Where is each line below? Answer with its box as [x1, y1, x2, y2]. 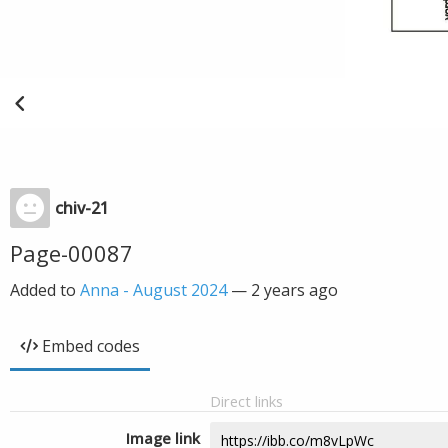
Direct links [210, 391, 283, 411]
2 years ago [251, 279, 338, 301]
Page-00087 [10, 238, 133, 268]
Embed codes [42, 335, 140, 357]
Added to [10, 279, 80, 301]
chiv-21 [55, 197, 109, 219]
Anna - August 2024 [80, 279, 227, 301]
